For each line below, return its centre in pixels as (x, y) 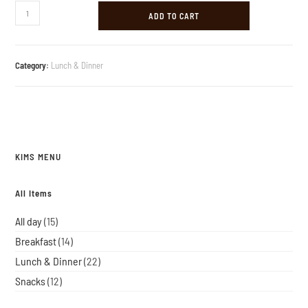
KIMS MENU (38, 157)
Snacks (31, 281)
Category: (33, 66)
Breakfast (36, 241)
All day (29, 221)
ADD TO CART (174, 16)
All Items (34, 194)
